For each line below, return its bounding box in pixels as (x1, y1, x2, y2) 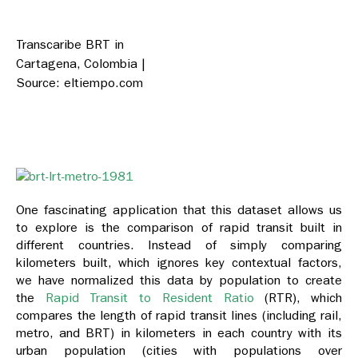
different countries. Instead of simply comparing (16, 237, 342, 253)
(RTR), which (253, 290, 343, 306)
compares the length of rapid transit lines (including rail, (16, 308, 342, 324)
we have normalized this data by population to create (16, 272, 342, 288)
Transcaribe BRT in (16, 37, 124, 53)
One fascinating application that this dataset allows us (16, 202, 342, 218)
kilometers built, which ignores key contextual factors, (16, 255, 342, 271)
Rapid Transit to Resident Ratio (45, 290, 254, 306)
